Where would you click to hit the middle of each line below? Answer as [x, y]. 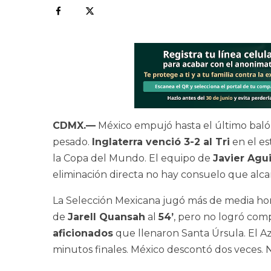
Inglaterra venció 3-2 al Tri [161, 142]
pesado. [72, 142]
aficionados [83, 233]
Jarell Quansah [106, 217]
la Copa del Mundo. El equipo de [133, 158]
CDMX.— [74, 126]
